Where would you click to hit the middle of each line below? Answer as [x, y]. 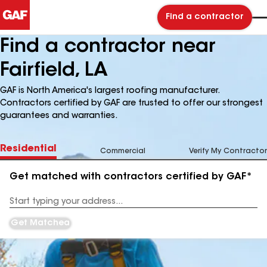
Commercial [123, 151]
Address [25, 206]
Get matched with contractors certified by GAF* [131, 177]
